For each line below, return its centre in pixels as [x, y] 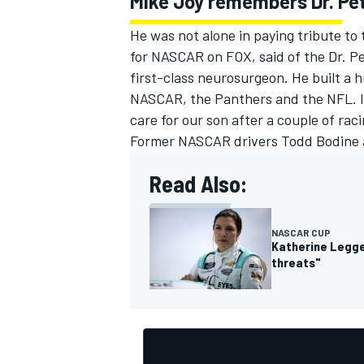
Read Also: [198, 183]
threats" [296, 262]
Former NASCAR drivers [206, 140]
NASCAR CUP [301, 232]
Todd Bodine [320, 140]
